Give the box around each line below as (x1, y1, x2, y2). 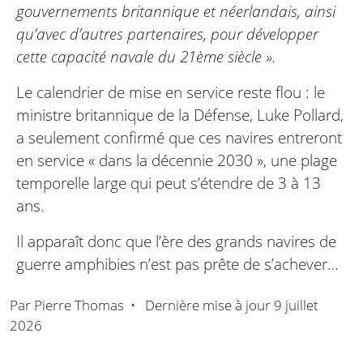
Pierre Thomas (34, 296, 124, 315)
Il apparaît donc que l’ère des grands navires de (16, 230, 336, 253)
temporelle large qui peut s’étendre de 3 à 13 (16, 172, 321, 194)
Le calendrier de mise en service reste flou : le (16, 81, 325, 104)
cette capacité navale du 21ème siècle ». (16, 45, 276, 68)
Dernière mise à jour (142, 296, 274, 315)
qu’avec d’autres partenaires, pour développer (16, 23, 318, 45)
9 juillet (274, 296, 318, 315)
